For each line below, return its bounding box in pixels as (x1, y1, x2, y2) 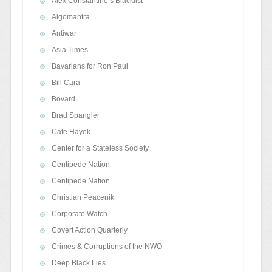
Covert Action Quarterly (51, 226, 127, 235)
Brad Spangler (51, 111, 100, 120)
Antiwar (51, 29, 76, 38)
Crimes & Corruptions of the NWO (51, 242, 162, 251)
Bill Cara (51, 78, 80, 87)
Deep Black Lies (51, 259, 106, 268)
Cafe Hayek (51, 127, 90, 137)
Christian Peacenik (51, 193, 114, 202)
